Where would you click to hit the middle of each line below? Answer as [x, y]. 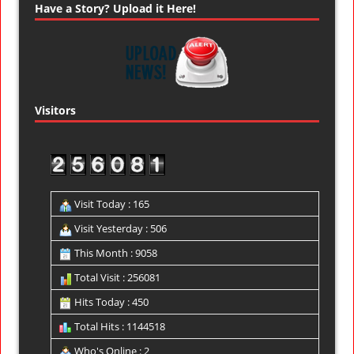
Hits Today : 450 [110, 302]
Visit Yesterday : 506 [119, 229]
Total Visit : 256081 [116, 278]
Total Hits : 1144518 [119, 327]
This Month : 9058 [115, 253]
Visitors [55, 111]
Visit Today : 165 [111, 204]
